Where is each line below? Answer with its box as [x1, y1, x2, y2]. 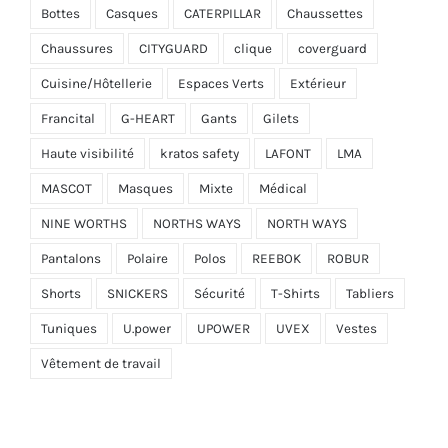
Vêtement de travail [41, 356, 161, 372]
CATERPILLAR [184, 6, 261, 22]
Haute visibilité [41, 146, 134, 162]
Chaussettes [287, 6, 363, 22]
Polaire [127, 251, 168, 267]
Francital [41, 111, 95, 127]
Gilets [263, 111, 299, 127]
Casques [106, 6, 158, 22]
